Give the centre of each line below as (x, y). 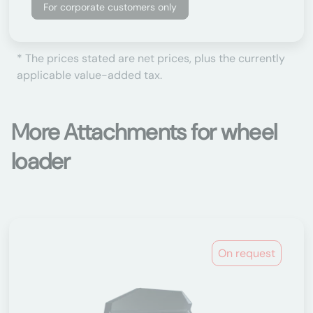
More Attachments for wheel (144, 132)
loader (41, 161)
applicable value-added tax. (89, 75)
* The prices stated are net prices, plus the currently (151, 58)
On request (247, 253)
